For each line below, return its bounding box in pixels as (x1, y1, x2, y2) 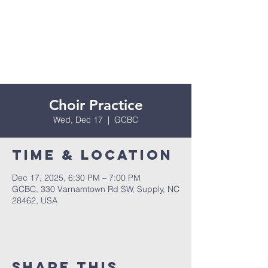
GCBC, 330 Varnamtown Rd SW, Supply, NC (12, 184, 179, 194)
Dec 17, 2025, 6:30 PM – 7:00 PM (12, 172, 141, 183)
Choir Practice (48, 96, 143, 114)
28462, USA (12, 195, 57, 206)
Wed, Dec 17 (53, 114, 103, 125)
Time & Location (12, 147, 173, 163)
